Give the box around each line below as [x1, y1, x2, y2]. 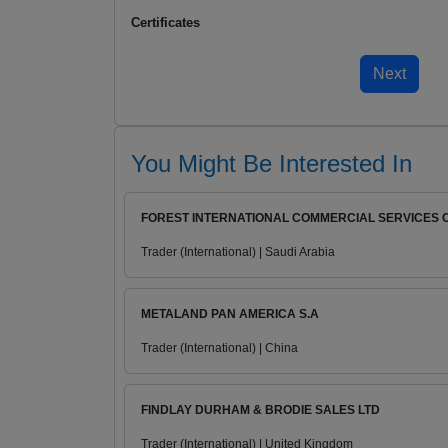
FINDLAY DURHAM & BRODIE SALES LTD [141, 403, 380, 418]
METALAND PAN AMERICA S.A [141, 307, 319, 322]
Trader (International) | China [141, 341, 298, 356]
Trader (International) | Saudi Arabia [141, 245, 335, 260]
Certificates [131, 15, 200, 31]
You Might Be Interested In [131, 150, 412, 178]
